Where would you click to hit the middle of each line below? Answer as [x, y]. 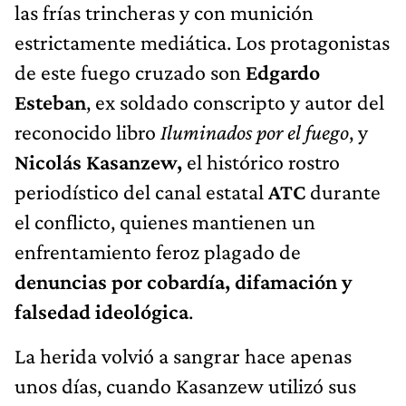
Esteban [50, 101]
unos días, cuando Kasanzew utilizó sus [185, 385]
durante [345, 191]
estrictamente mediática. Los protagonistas [202, 42]
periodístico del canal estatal [141, 191]
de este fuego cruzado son [130, 72]
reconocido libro [87, 131]
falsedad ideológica [101, 311]
